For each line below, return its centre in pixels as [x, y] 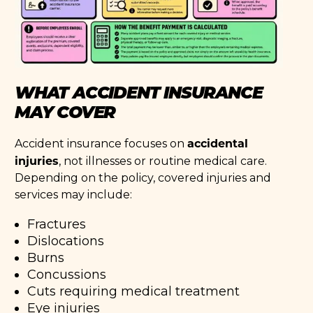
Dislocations [66, 241]
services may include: [74, 194]
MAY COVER [65, 110]
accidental [218, 143]
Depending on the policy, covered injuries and [143, 177]
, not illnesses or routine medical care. [163, 161]
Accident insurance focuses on [101, 143]
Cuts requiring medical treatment [134, 291]
